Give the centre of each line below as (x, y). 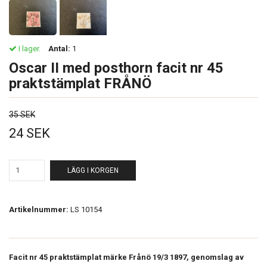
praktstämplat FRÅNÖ (80, 83)
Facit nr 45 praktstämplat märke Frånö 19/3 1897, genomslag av (126, 257)
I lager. (29, 48)
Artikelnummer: (39, 209)
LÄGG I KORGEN (93, 170)
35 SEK (22, 114)
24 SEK (30, 133)
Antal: (59, 48)
